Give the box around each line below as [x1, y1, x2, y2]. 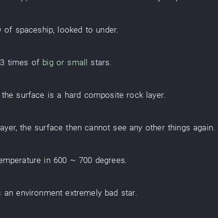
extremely [65, 188, 102, 198]
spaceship [15, 25, 54, 35]
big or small [42, 57, 88, 67]
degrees [95, 155, 125, 165]
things [167, 123, 190, 132]
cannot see [85, 123, 127, 132]
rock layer [127, 90, 163, 100]
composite [84, 90, 124, 100]
